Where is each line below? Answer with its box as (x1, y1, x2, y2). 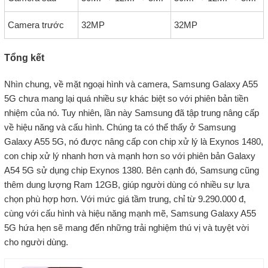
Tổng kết (4, 53, 44, 63)
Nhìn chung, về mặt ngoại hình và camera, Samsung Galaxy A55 (4, 79, 258, 90)
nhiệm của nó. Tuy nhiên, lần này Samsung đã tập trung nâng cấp (4, 108, 259, 118)
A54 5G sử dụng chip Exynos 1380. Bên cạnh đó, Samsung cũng (4, 165, 259, 176)
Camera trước (7, 20, 64, 31)
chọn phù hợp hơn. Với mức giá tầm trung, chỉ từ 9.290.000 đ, (4, 194, 246, 205)
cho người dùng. (4, 237, 68, 248)
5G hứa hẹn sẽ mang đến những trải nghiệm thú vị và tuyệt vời (4, 223, 249, 233)
